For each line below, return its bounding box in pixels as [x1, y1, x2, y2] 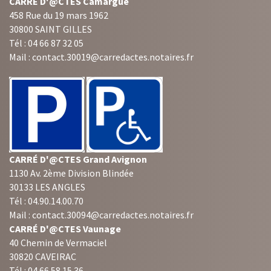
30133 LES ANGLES [9, 181, 85, 194]
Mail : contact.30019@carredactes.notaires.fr [9, 50, 194, 63]
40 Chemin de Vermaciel [9, 237, 107, 249]
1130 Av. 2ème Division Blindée [9, 167, 134, 180]
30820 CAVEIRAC [9, 250, 76, 263]
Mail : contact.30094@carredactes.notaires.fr [9, 209, 194, 221]
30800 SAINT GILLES [9, 22, 92, 35]
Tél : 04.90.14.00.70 [9, 195, 83, 207]
